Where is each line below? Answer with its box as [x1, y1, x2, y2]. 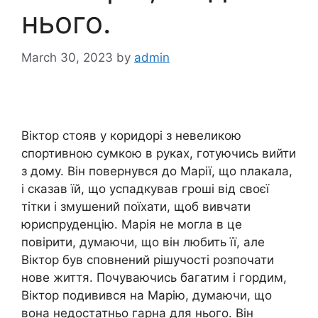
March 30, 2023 [21, 50, 113, 65]
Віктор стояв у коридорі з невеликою [21, 128, 241, 143]
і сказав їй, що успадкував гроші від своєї [21, 181, 269, 196]
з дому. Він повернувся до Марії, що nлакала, [21, 163, 292, 178]
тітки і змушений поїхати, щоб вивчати [21, 199, 251, 214]
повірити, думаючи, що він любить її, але [21, 234, 265, 249]
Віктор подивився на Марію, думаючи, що [21, 287, 272, 302]
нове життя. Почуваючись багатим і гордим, [21, 270, 287, 285]
